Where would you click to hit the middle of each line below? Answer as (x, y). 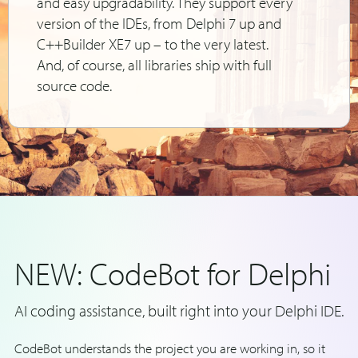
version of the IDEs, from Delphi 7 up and (159, 23)
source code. (75, 86)
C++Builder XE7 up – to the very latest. (153, 44)
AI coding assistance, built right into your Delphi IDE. (179, 310)
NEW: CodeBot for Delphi (173, 273)
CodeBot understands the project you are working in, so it (170, 348)
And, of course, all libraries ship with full (155, 65)
